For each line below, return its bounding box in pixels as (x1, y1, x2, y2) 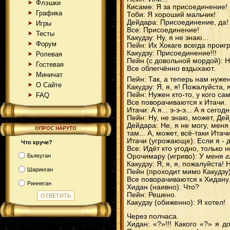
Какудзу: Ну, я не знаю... (127, 34, 208, 42)
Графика (36, 9, 62, 17)
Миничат (36, 71, 63, 79)
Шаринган (27, 166, 53, 172)
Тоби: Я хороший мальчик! (127, 11, 216, 18)
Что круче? (21, 139, 52, 145)
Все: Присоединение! (127, 26, 199, 34)
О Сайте (36, 81, 62, 89)
